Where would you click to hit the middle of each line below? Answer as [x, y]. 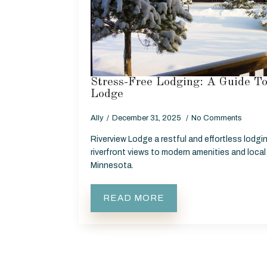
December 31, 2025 [148, 118]
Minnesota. [112, 166]
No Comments [217, 118]
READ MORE [134, 198]
